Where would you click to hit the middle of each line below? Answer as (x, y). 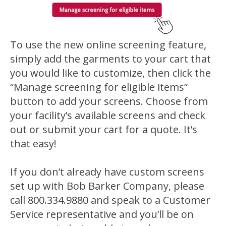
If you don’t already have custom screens (107, 172)
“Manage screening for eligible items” (99, 87)
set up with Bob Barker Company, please (107, 186)
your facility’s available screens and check (108, 115)
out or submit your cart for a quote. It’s (104, 129)
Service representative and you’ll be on (102, 214)
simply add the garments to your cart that (110, 59)
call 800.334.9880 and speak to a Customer (110, 200)
